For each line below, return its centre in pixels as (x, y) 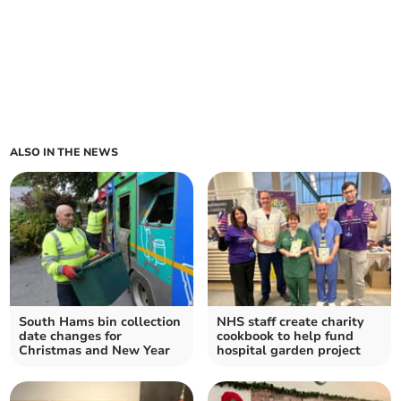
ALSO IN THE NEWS (64, 153)
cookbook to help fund (285, 337)
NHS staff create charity (290, 322)
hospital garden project (289, 351)
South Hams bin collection (100, 322)
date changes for (71, 337)
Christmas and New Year (95, 351)
